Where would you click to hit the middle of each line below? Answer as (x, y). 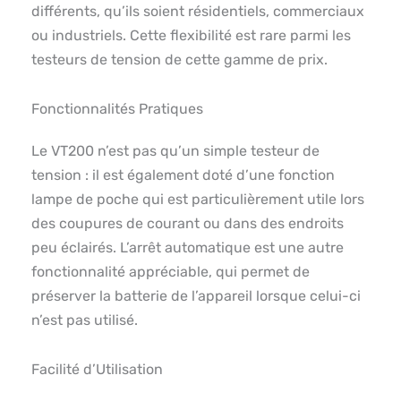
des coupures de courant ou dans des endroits (188, 224)
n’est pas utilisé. (85, 320)
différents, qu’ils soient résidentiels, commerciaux (198, 12)
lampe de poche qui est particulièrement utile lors (198, 200)
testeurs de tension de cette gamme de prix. (179, 60)
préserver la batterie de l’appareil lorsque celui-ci (196, 296)
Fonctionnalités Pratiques (117, 109)
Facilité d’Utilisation (97, 370)
